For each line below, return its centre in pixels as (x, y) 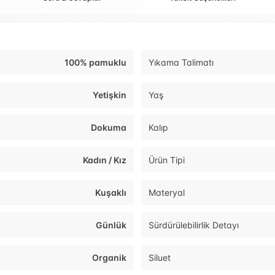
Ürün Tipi (167, 160)
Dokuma (109, 128)
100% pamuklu (95, 63)
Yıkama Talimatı (181, 63)
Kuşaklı (111, 193)
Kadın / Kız (105, 160)
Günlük (111, 225)
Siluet (160, 258)
